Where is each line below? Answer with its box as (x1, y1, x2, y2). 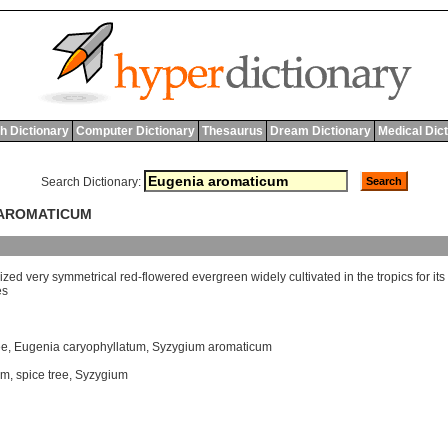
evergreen (192, 270, 248, 285)
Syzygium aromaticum (152, 340, 272, 355)
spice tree (16, 368, 69, 383)
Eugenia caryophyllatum (14, 340, 146, 355)
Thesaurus (201, 124, 263, 138)
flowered (142, 270, 189, 285)
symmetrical (52, 270, 117, 285)
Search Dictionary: (40, 175, 141, 189)
